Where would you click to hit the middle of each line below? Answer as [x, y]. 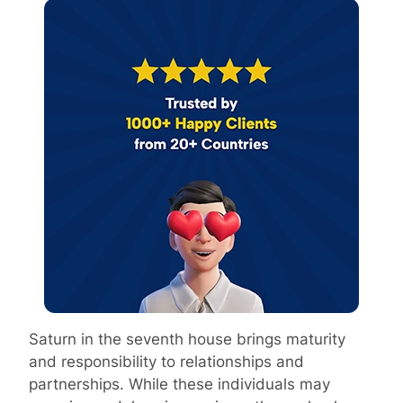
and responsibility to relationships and [166, 361]
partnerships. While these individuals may [179, 384]
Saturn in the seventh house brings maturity [187, 339]
